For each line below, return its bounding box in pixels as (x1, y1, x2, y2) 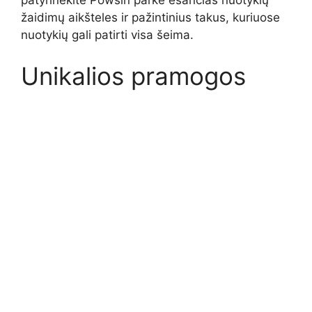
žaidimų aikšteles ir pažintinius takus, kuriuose (21, 10, 280, 24)
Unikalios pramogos (21, 61, 246, 91)
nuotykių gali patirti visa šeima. (21, 27, 194, 42)
